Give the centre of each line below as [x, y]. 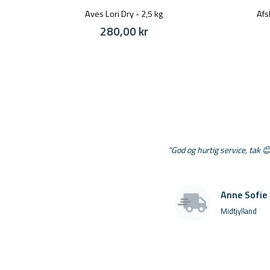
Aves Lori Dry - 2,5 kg [124, 14]
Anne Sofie [244, 194]
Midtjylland [239, 211]
